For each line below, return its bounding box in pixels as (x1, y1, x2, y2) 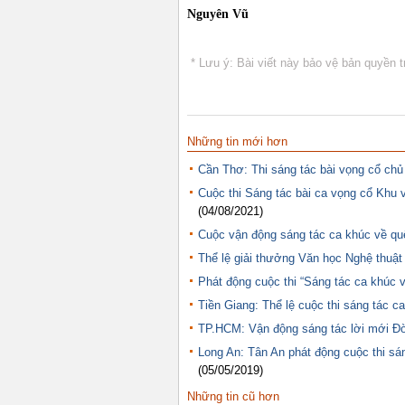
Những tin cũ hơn (187, 390, 279, 403)
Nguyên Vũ (187, 7, 249, 21)
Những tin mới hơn (187, 135, 287, 148)
